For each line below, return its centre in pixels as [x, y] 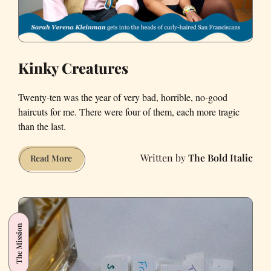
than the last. [42, 126]
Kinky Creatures [73, 67]
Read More [51, 158]
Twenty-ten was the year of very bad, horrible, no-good [123, 97]
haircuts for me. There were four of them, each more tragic [129, 111]
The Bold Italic [220, 158]
